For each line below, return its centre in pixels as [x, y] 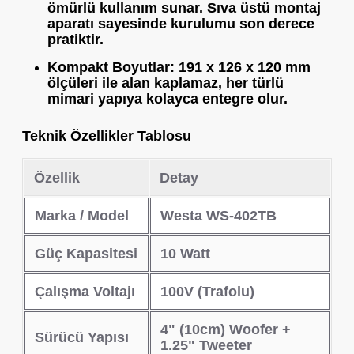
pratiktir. [75, 40]
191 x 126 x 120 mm [243, 67]
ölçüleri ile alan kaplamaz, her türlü [166, 83]
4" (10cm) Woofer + [226, 330]
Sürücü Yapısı [82, 337]
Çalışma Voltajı [85, 292]
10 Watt [185, 254]
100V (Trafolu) [207, 292]
